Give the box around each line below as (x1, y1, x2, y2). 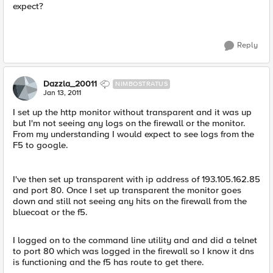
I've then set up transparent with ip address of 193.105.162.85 (13, 174, 260, 185)
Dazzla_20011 (43, 79, 97, 89)
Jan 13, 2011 (43, 88, 81, 97)
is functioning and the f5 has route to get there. (13, 257, 204, 268)
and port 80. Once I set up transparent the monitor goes (13, 185, 241, 196)
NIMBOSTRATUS (115, 80, 168, 88)
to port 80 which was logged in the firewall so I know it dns (13, 246, 254, 257)
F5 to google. (13, 140, 68, 151)
